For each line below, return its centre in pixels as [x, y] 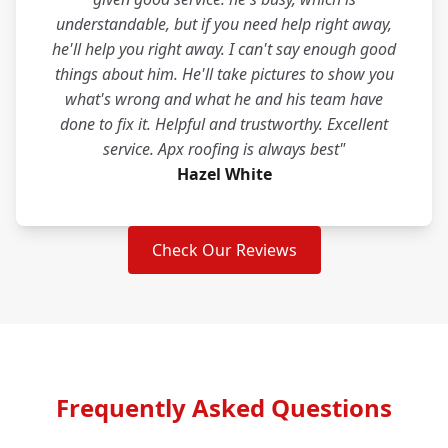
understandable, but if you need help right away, [224, 24]
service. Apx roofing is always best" [224, 149]
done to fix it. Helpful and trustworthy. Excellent [224, 124]
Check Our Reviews [224, 250]
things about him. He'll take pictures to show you [224, 74]
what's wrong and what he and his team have [224, 99]
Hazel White [224, 174]
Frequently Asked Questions [224, 408]
